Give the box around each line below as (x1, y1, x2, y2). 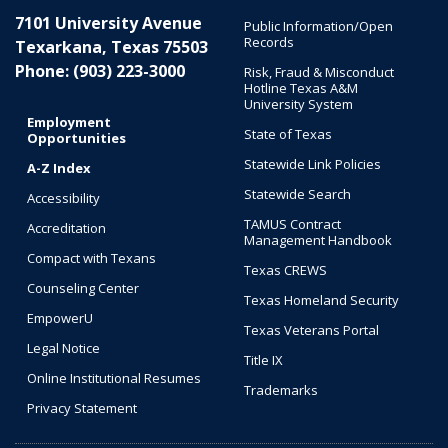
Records (244, 33, 294, 52)
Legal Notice (27, 339, 100, 358)
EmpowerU (27, 309, 93, 328)
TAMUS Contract (244, 215, 341, 234)
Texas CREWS (244, 261, 327, 280)
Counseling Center (27, 279, 139, 298)
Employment (27, 113, 111, 132)
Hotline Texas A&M (244, 79, 358, 98)
